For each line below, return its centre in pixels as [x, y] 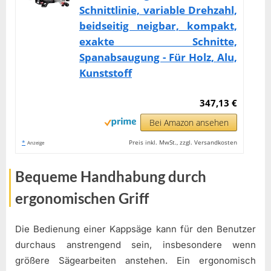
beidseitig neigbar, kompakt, [158, 26]
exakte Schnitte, [158, 42]
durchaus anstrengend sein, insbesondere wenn [135, 244]
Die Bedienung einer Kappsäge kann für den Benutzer [135, 229]
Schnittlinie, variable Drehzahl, [158, 10]
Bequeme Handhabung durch [111, 177]
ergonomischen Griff [82, 198]
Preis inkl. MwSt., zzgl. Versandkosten [183, 142]
